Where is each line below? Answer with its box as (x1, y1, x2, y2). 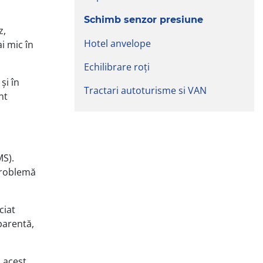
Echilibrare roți (84, 60, 150, 73)
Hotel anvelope (84, 36, 151, 50)
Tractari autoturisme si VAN (84, 83, 207, 97)
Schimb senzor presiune (84, 14, 203, 25)
